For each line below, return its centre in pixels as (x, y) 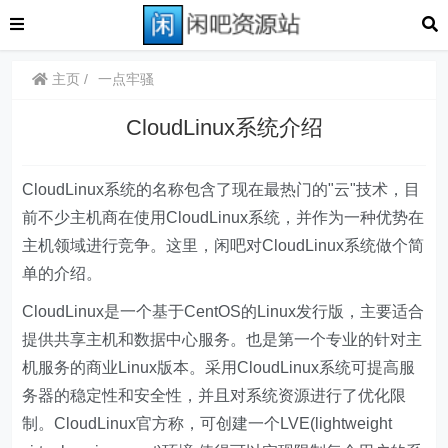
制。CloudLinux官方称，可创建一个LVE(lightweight (207, 423)
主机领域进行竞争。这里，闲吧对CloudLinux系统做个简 (223, 245)
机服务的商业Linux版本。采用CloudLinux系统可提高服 (219, 367)
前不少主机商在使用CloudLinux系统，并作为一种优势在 (223, 217)
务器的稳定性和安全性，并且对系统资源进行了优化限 (214, 395)
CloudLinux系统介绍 (224, 127)
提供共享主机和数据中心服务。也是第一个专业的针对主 (222, 339)
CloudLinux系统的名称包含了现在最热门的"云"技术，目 (221, 189)
